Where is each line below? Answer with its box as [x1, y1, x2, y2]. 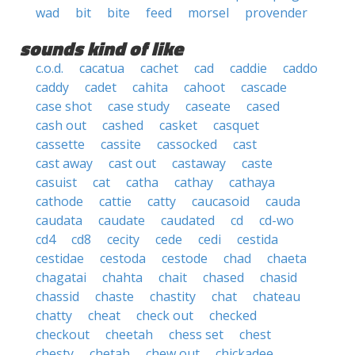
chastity [150, 288, 196, 305]
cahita [132, 78, 168, 96]
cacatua [79, 59, 124, 77]
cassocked [157, 136, 217, 153]
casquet [213, 116, 259, 134]
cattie [99, 193, 132, 210]
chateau [253, 288, 300, 305]
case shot [36, 97, 92, 115]
